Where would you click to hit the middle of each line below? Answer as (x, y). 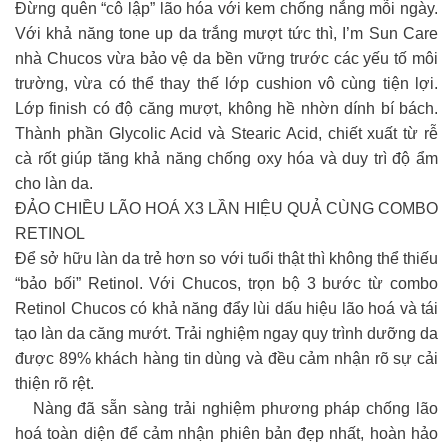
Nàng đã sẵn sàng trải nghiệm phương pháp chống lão (232, 408)
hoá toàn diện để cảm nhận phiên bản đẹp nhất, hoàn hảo (226, 433)
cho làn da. (54, 183)
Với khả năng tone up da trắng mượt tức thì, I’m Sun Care (226, 33)
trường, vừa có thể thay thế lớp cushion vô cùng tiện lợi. (226, 83)
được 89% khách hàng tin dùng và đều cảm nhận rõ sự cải (226, 358)
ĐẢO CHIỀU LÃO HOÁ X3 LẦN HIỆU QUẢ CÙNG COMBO (226, 208)
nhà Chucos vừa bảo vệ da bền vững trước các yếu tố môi (226, 58)
